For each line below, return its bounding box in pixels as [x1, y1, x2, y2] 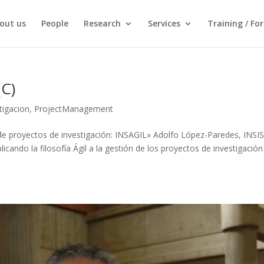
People [41, 18, 68, 29]
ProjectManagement [34, 103, 114, 114]
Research [83, 18, 121, 29]
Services [147, 18, 180, 29]
